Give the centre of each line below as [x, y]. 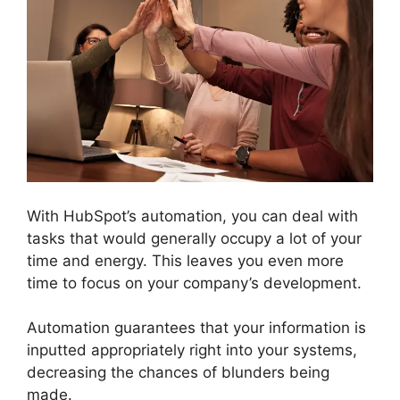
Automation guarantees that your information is [196, 328]
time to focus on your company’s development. [194, 283]
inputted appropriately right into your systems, [192, 350]
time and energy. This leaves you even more [185, 260]
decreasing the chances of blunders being [178, 373]
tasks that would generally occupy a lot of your [194, 238]
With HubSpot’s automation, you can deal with [192, 216]
